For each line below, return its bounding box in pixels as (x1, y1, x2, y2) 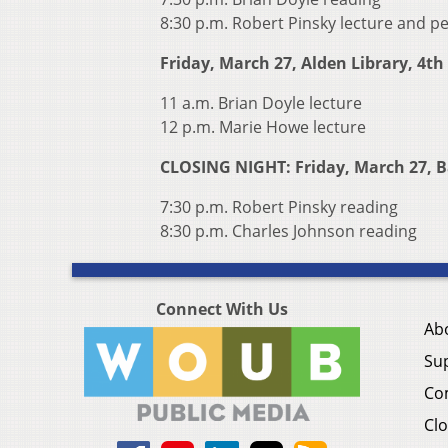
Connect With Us (156, 298, 288, 321)
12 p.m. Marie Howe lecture (160, 116, 366, 139)
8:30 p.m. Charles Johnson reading (160, 220, 417, 243)
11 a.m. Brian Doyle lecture (160, 92, 362, 115)
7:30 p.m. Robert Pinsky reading (160, 196, 398, 219)
